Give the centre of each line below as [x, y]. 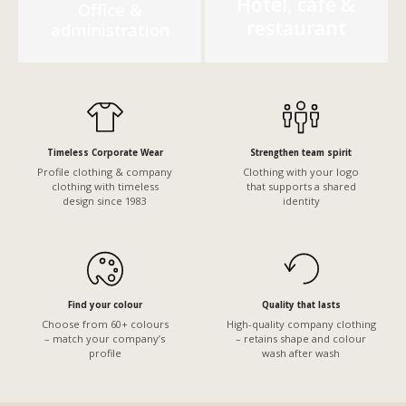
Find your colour [105, 304]
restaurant [296, 29]
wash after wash [301, 353]
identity [301, 201]
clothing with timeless [105, 187]
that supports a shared [301, 187]
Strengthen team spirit [301, 152]
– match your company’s [105, 338]
